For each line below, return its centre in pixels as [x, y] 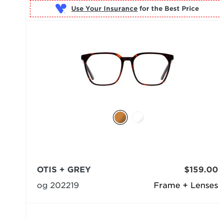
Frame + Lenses [186, 185]
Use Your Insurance [105, 9]
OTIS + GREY [64, 169]
